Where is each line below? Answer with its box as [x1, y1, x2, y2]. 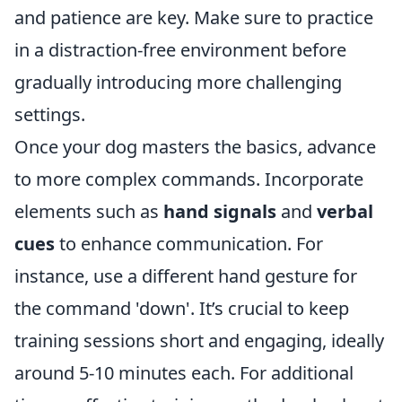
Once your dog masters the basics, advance [14, 135, 376, 160]
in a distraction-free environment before [14, 38, 346, 63]
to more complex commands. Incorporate [14, 167, 363, 192]
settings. [14, 102, 85, 127]
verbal [317, 199, 373, 224]
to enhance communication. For [55, 232, 323, 257]
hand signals [163, 199, 276, 224]
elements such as [14, 199, 163, 224]
